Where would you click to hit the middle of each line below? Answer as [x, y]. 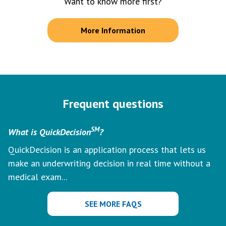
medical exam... [38, 177]
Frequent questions [113, 104]
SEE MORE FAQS [113, 204]
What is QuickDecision [49, 132]
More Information [113, 30]
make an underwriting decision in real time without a [109, 163]
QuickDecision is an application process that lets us [107, 150]
